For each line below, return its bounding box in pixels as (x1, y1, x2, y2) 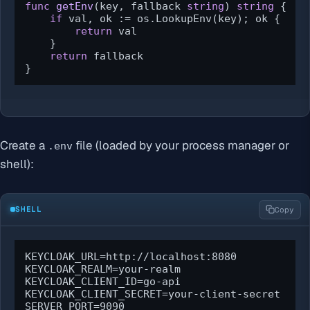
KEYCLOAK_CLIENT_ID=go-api (25, 275, 181, 288)
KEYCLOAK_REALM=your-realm (25, 262, 181, 275)
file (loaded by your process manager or (73, 137, 289, 153)
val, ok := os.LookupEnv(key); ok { (62, 12, 280, 25)
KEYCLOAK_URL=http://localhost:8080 (25, 250, 237, 263)
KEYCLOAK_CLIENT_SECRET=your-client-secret (25, 287, 280, 300)
